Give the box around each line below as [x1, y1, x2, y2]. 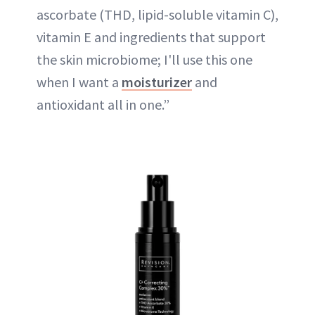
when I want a [37, 73, 122, 91]
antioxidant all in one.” [37, 96, 169, 113]
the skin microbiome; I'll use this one [37, 51, 252, 68]
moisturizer [122, 73, 192, 91]
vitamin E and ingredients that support [37, 28, 266, 46]
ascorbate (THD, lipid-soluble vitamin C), [37, 6, 278, 23]
